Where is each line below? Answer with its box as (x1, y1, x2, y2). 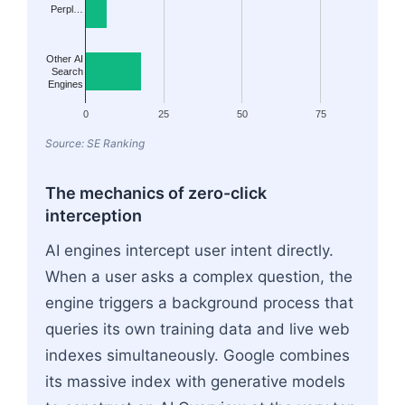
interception (45, 205, 142, 225)
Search (52, 65, 83, 77)
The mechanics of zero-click (45, 183, 267, 202)
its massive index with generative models (45, 372, 345, 391)
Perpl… (51, 3, 83, 14)
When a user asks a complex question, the (45, 267, 353, 286)
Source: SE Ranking (45, 136, 145, 150)
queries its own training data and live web (45, 319, 350, 338)
